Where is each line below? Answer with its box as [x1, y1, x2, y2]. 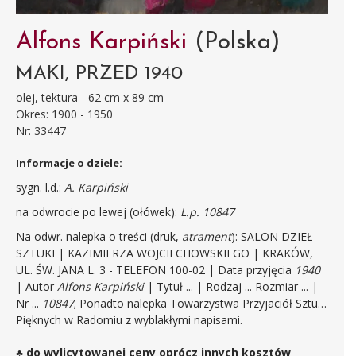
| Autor [16, 278, 57, 294]
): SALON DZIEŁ [231, 228, 312, 244]
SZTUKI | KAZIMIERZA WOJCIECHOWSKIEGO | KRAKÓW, [16, 245, 313, 261]
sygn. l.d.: [16, 179, 64, 195]
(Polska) [195, 29, 281, 55]
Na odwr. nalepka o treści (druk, [16, 228, 182, 244]
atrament [182, 228, 231, 244]
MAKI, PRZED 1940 [16, 64, 183, 83]
